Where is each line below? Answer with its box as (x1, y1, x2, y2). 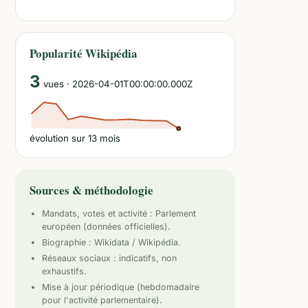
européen (42, 221, 80, 232)
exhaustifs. (42, 266, 87, 276)
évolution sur (30, 133, 88, 144)
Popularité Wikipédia (30, 45, 137, 62)
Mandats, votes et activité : (42, 208, 155, 219)
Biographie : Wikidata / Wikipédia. (42, 237, 181, 247)
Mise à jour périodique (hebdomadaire (42, 282, 199, 292)
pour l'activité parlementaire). (42, 295, 162, 305)
